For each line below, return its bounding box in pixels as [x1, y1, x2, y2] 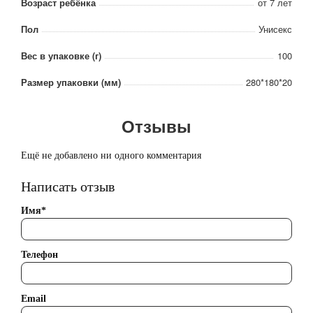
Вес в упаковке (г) [21, 49, 101, 63]
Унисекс [259, 22, 292, 36]
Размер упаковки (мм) [21, 75, 121, 89]
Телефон [21, 249, 58, 260]
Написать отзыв [21, 179, 115, 195]
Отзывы [122, 114, 191, 138]
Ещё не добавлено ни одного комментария [21, 150, 201, 161]
